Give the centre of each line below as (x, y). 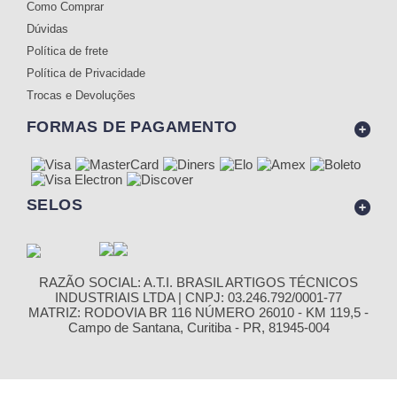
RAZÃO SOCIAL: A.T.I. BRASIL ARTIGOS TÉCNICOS (198, 282)
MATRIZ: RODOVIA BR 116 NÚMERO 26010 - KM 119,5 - (198, 312)
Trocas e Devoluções (81, 96)
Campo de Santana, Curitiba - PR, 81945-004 (198, 327)
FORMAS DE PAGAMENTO (132, 127)
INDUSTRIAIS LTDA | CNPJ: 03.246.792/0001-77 (198, 297)
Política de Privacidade (86, 74)
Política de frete (67, 51)
